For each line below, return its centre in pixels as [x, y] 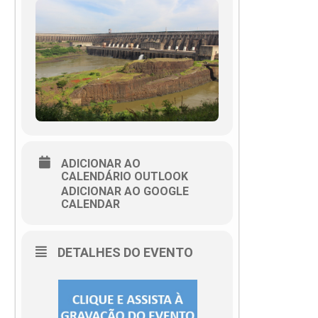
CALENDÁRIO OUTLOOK [125, 177]
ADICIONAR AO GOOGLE [125, 192]
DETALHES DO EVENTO [125, 253]
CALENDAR [91, 204]
